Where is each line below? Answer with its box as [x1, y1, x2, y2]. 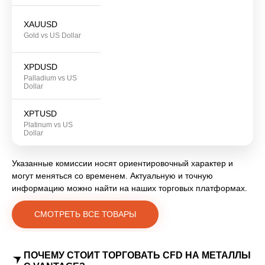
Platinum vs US [24, 121, 73, 130]
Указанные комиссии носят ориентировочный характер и [12, 159, 233, 169]
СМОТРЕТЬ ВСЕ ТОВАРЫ [34, 209, 136, 219]
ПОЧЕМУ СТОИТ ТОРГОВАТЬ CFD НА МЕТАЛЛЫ [24, 250, 251, 261]
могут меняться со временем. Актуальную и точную [12, 171, 213, 181]
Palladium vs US [24, 74, 77, 83]
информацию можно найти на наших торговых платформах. [12, 183, 247, 193]
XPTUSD [24, 109, 57, 119]
